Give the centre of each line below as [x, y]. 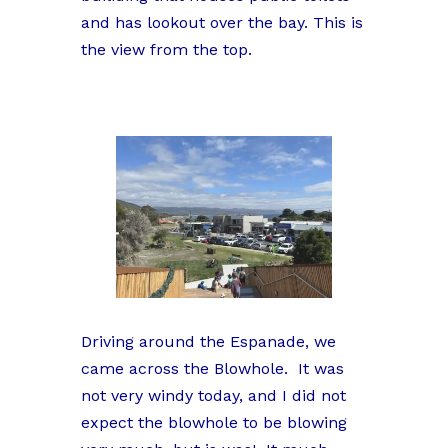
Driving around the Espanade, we [208, 341]
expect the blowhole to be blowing [213, 422]
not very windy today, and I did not [213, 395]
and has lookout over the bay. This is [221, 23]
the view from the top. [166, 50]
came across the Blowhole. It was [212, 368]
